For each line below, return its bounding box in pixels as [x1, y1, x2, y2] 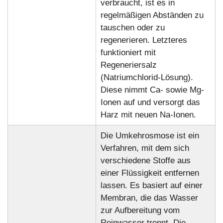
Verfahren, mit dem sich [100, 143, 189, 153]
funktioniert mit [100, 48, 156, 58]
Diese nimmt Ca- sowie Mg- [100, 85, 204, 95]
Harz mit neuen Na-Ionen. [100, 110, 196, 120]
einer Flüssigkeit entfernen [100, 168, 199, 178]
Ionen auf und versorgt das [100, 98, 200, 108]
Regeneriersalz [100, 60, 157, 70]
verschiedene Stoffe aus [100, 156, 191, 166]
